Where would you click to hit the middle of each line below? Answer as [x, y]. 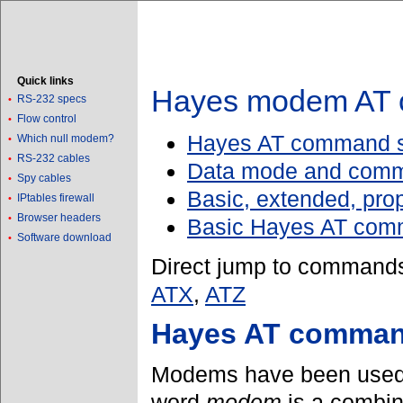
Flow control [47, 119]
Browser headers [59, 218]
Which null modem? [66, 139]
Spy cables [44, 178]
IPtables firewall [56, 198]
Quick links [45, 81]
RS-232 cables [54, 158]
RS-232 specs [52, 99]
